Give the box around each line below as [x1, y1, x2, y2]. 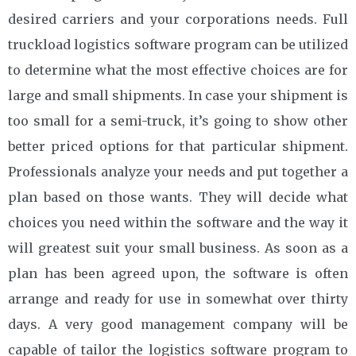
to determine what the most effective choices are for [8, 61, 348, 78]
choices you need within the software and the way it [8, 214, 348, 230]
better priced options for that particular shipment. [8, 137, 348, 154]
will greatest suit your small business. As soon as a [8, 239, 348, 256]
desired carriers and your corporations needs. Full [8, 10, 348, 27]
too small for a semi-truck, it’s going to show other [8, 112, 348, 129]
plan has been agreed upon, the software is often [8, 265, 348, 281]
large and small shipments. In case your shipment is [8, 87, 348, 103]
